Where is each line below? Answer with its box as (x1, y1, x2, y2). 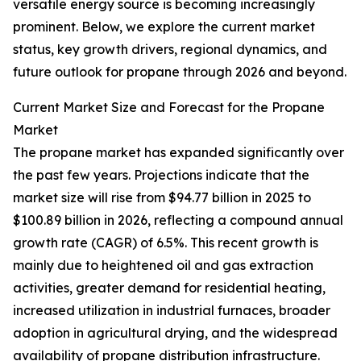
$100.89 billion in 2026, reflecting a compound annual (13, 212, 343, 229)
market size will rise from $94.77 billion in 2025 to (13, 189, 311, 206)
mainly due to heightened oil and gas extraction (13, 257, 313, 274)
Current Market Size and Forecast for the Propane (13, 99, 325, 116)
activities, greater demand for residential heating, (13, 280, 326, 297)
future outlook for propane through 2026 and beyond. (13, 64, 346, 81)
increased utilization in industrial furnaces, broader (13, 302, 330, 319)
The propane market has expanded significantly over (13, 144, 344, 161)
